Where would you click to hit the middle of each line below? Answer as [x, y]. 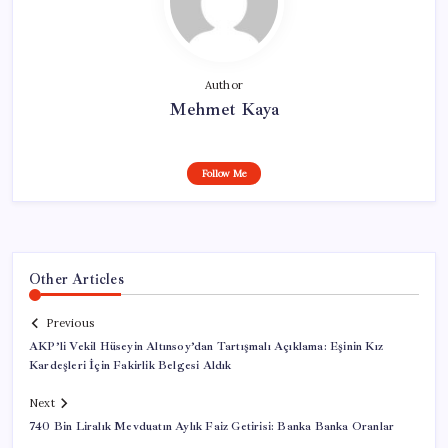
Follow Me [224, 173]
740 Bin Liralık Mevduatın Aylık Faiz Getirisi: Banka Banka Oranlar [212, 427]
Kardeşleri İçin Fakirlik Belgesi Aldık [130, 366]
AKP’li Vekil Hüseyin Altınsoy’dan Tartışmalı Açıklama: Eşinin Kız [206, 347]
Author [224, 84]
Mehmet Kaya [224, 108]
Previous [70, 323]
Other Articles [76, 278]
